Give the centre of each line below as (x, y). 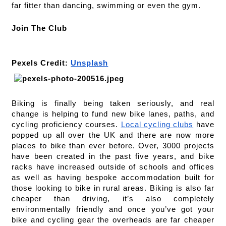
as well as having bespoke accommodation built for (113, 177)
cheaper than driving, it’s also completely (113, 199)
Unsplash (90, 63)
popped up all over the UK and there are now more (113, 135)
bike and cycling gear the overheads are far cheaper (113, 220)
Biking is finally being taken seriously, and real (113, 103)
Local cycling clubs (157, 124)
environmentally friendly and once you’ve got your (113, 209)
